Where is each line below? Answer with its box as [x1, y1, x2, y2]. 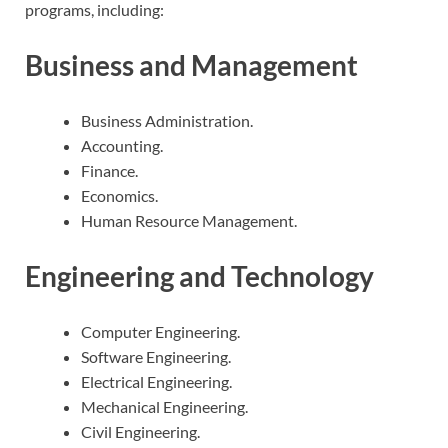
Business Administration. [81, 110, 253, 130]
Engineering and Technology [25, 259, 374, 294]
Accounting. [81, 135, 163, 155]
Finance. [81, 160, 138, 180]
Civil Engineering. [81, 422, 200, 442]
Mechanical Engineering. [81, 397, 248, 417]
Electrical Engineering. [81, 372, 232, 392]
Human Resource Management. [81, 210, 297, 230]
